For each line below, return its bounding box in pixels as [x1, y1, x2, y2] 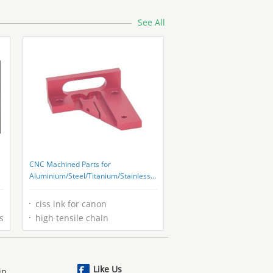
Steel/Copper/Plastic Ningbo [29, 182, 124, 193]
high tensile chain [35, 212, 108, 224]
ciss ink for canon [35, 198, 107, 210]
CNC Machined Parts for [29, 159, 111, 169]
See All [138, 16, 165, 28]
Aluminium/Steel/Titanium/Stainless [29, 171, 151, 181]
